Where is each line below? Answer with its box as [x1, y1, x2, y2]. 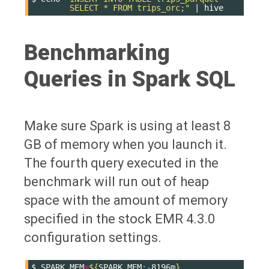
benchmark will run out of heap [24, 174, 209, 189]
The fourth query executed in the [24, 155, 219, 171]
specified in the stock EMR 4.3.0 [24, 211, 215, 226]
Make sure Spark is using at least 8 [24, 118, 231, 133]
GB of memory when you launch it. [24, 136, 227, 152]
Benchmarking [24, 40, 170, 65]
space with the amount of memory [24, 192, 228, 208]
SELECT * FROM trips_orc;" [31, 2, 190, 13]
